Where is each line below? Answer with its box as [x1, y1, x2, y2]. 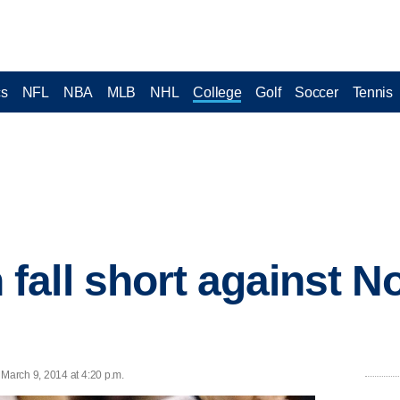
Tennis [352, 84, 393, 100]
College [193, 84, 242, 100]
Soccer [295, 84, 338, 100]
